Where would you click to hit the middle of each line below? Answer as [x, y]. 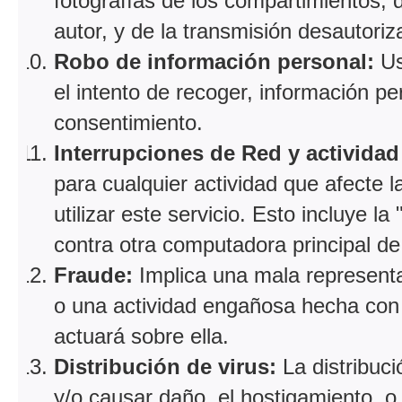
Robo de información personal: [214, 61]
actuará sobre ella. [141, 336]
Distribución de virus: [165, 366]
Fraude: [93, 275]
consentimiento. [128, 122]
